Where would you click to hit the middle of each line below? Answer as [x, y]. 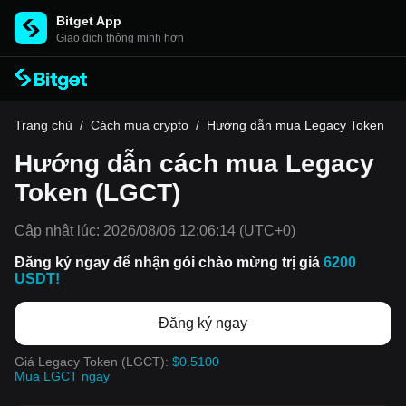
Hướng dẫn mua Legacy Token [295, 125]
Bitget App [89, 21]
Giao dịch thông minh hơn [120, 38]
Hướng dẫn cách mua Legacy [194, 164]
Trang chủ [43, 125]
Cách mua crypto [140, 125]
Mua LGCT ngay [62, 376]
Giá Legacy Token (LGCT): [93, 362]
